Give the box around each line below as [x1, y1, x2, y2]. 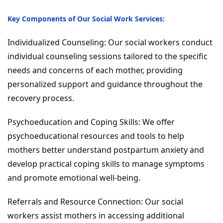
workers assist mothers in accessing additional [7, 210, 184, 222]
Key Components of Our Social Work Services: [7, 14, 165, 24]
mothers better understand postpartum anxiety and [7, 144, 204, 156]
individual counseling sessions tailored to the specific [7, 51, 208, 62]
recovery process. [7, 93, 74, 104]
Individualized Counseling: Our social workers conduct [7, 37, 213, 48]
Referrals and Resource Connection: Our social [7, 196, 183, 208]
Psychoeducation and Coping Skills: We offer [7, 116, 175, 128]
